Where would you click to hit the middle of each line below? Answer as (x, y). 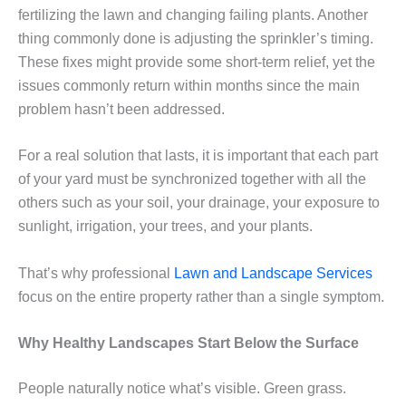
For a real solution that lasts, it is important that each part (198, 156)
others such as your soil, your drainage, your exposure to (199, 203)
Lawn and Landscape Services (273, 273)
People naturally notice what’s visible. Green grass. (182, 389)
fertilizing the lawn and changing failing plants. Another (193, 14)
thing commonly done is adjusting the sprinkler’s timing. (196, 38)
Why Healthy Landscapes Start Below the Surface (188, 343)
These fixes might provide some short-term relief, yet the (197, 62)
